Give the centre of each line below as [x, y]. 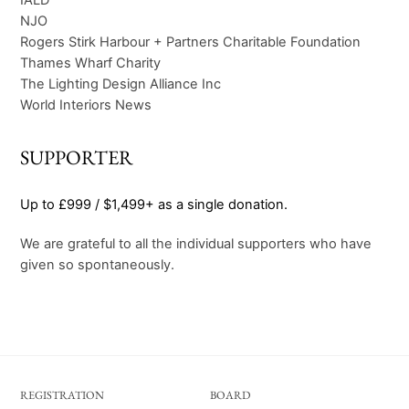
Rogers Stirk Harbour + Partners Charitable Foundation [191, 42]
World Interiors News [86, 105]
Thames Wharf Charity [91, 63]
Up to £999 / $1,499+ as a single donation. [154, 204]
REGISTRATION [63, 395]
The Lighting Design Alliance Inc [121, 84]
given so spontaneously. [98, 265]
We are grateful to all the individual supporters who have [196, 244]
